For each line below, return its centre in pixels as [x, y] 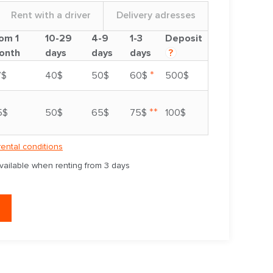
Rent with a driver [51, 16]
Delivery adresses [156, 16]
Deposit [184, 39]
